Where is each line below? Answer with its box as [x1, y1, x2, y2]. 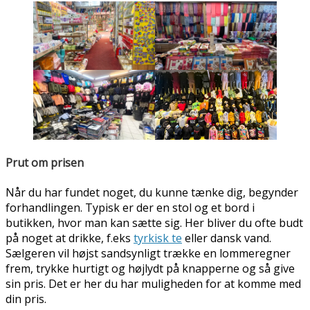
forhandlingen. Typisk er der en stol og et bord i [6, 199, 255, 215]
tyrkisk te [134, 230, 182, 246]
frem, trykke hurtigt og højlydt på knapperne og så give [6, 260, 295, 276]
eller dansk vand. [182, 230, 271, 246]
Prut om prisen [6, 154, 84, 170]
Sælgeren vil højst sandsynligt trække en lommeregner [6, 245, 291, 261]
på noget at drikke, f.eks [6, 230, 134, 246]
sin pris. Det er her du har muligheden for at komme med [6, 275, 301, 291]
